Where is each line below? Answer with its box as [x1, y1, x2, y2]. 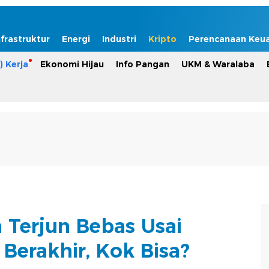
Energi [62, 34, 90, 44]
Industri [102, 34, 136, 44]
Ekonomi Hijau [40, 59, 104, 70]
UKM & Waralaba [181, 59, 255, 70]
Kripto [148, 34, 177, 44]
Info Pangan [116, 59, 169, 70]
